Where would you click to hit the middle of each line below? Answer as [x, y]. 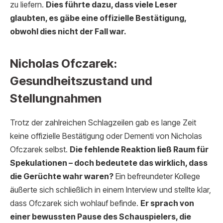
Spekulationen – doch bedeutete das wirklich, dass [109, 163]
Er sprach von [167, 203]
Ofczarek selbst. [40, 149]
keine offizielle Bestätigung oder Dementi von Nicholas [106, 136]
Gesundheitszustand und [81, 81]
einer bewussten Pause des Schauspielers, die [101, 217]
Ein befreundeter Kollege [157, 176]
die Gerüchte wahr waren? [62, 176]
